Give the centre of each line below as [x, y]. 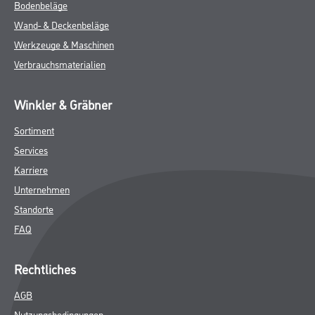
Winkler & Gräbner [63, 104]
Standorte [34, 208]
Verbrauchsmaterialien [60, 64]
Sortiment [34, 130]
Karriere [31, 169]
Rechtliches [45, 269]
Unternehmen [42, 189]
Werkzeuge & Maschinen [64, 44]
